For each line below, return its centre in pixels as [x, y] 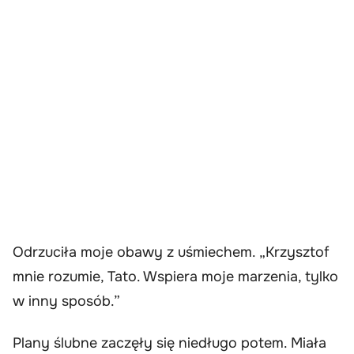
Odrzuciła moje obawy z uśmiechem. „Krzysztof [171, 252]
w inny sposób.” [66, 301]
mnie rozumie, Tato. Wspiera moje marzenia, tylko [175, 276]
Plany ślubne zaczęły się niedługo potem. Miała [169, 343]
